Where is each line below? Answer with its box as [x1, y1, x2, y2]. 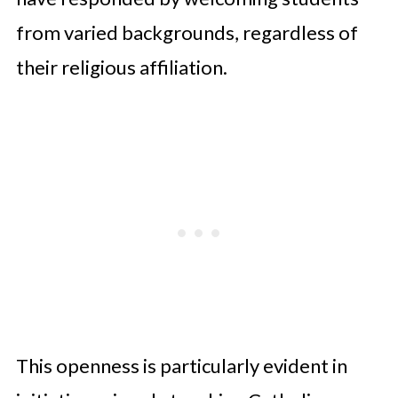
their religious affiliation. [15, 55, 227, 79]
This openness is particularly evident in [15, 354, 347, 378]
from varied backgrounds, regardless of [15, 20, 358, 44]
